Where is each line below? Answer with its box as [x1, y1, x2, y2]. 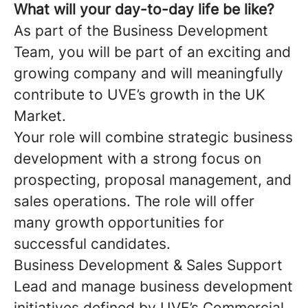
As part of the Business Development [14, 22, 268, 39]
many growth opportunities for [14, 214, 224, 231]
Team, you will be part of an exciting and [14, 43, 291, 60]
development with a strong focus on [14, 150, 261, 167]
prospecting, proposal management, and [14, 171, 291, 188]
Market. [14, 107, 66, 124]
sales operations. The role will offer [14, 192, 254, 210]
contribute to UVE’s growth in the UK [14, 86, 265, 103]
